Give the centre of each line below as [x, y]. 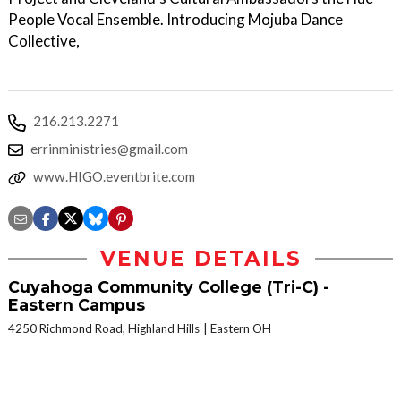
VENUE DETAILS [200, 259]
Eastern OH [241, 329]
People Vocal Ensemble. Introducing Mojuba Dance [175, 20]
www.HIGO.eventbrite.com [114, 177]
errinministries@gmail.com [109, 149]
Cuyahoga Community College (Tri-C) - [169, 287]
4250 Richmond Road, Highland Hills [104, 329]
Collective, [44, 41]
